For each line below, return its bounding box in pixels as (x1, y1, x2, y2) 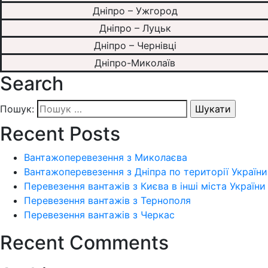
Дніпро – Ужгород (92, 5, 178, 17)
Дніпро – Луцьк (99, 22, 171, 35)
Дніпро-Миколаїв (95, 57, 175, 69)
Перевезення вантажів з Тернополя (24, 194, 191, 207)
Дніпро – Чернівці (93, 39, 176, 52)
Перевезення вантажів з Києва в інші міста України (24, 180, 266, 193)
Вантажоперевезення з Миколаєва (24, 151, 187, 164)
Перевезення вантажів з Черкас (24, 209, 175, 221)
